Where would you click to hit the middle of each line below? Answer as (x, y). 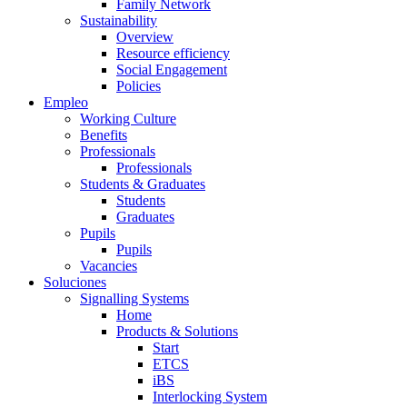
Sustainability (119, 20)
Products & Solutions (177, 331)
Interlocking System (210, 396)
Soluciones (75, 282)
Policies (139, 85)
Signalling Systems (134, 298)
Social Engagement (172, 69)
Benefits (104, 134)
